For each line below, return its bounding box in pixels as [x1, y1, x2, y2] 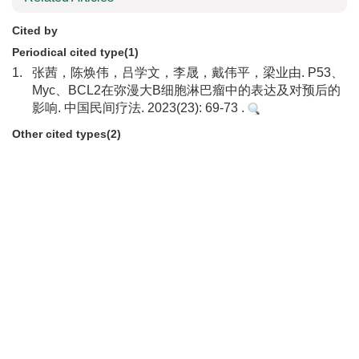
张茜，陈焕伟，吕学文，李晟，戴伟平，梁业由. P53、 [32, 66, 344, 79]
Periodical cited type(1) [12, 46, 139, 58]
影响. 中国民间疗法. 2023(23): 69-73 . [32, 101, 248, 115]
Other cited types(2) [12, 127, 121, 140]
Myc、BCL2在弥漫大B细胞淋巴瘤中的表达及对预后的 [32, 83, 341, 97]
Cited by [12, 24, 58, 37]
